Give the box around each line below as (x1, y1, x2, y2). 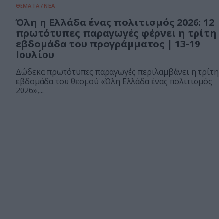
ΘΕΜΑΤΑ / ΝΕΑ (16, 2, 55, 10)
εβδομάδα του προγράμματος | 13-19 (16, 37, 200, 51)
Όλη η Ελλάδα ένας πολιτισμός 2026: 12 (16, 16, 214, 29)
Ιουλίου (16, 48, 54, 62)
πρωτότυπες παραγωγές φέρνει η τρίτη (16, 26, 217, 40)
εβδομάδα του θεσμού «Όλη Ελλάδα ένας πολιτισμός (16, 76, 212, 87)
